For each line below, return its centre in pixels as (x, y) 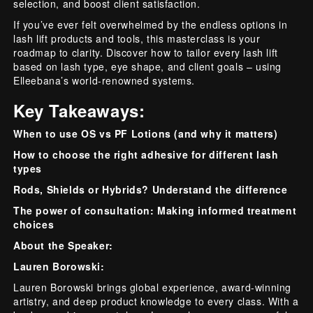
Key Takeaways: (79, 110)
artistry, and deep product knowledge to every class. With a (156, 301)
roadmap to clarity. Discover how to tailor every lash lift (146, 52)
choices (34, 224)
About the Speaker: (65, 245)
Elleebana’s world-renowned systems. (104, 80)
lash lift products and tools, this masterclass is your (137, 38)
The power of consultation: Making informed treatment (155, 210)
